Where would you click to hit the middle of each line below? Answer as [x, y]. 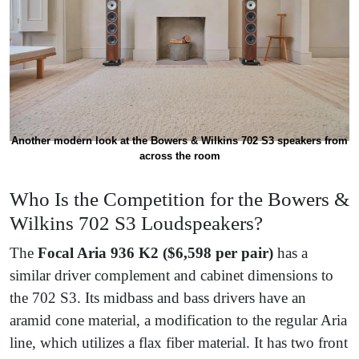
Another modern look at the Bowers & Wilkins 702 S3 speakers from [179, 141]
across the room [179, 156]
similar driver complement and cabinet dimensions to [171, 276]
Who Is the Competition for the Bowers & [179, 200]
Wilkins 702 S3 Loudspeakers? [136, 224]
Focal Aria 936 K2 [98, 253]
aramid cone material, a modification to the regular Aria [178, 321]
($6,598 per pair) [220, 253]
